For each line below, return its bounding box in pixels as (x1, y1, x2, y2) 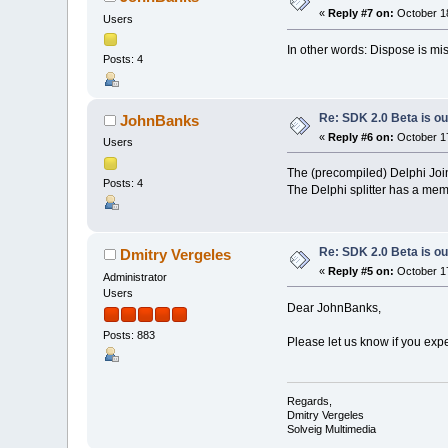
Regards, (286, 395, 332, 408)
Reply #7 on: (328, 7, 395, 20)
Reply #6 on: (328, 130, 395, 143)
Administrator (103, 270, 168, 283)
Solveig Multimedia (286, 423, 376, 436)
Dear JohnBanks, (286, 300, 381, 315)
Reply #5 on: (328, 264, 395, 277)
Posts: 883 (103, 328, 156, 341)
